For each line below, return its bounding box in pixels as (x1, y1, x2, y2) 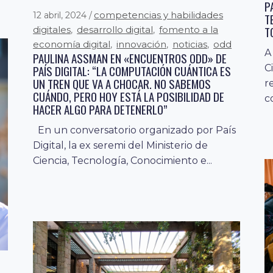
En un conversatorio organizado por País (33, 124, 236, 136)
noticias (172, 38, 208, 50)
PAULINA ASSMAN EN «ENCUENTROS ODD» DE (33, 49, 227, 66)
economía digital (33, 38, 111, 50)
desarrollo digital (77, 23, 154, 35)
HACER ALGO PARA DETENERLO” (33, 100, 168, 118)
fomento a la (159, 23, 219, 35)
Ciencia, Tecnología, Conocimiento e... (33, 154, 213, 166)
